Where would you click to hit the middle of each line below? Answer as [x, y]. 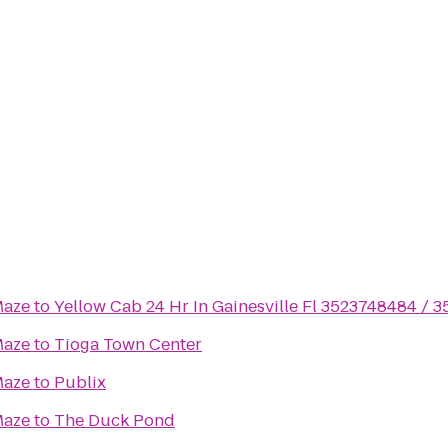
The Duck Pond [114, 420]
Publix [80, 382]
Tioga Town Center [128, 344]
